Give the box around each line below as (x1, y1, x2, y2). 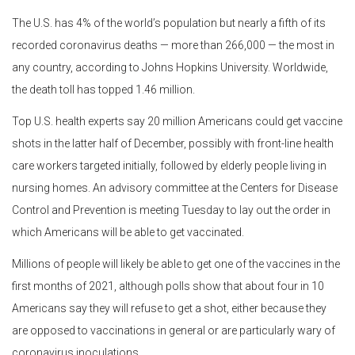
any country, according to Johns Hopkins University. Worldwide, (12, 60, 328, 74)
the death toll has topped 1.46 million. (12, 82, 195, 96)
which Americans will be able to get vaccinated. (12, 225, 244, 239)
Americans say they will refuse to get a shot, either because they (12, 301, 326, 315)
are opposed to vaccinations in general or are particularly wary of (12, 323, 335, 337)
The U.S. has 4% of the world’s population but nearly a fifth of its (12, 16, 326, 29)
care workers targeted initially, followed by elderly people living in (12, 158, 326, 172)
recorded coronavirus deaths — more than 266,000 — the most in (12, 38, 334, 52)
